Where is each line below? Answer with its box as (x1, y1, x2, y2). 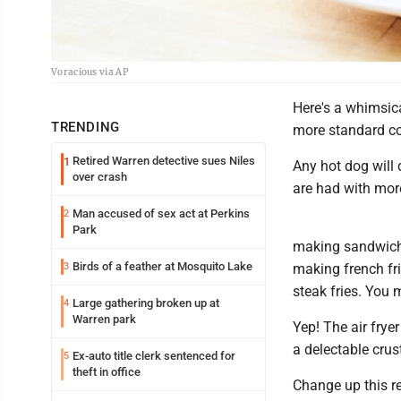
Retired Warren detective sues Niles (73, 153, 255, 167)
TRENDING (51, 118, 120, 135)
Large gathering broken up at (73, 295, 219, 310)
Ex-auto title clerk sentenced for (73, 348, 235, 363)
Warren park (73, 311, 136, 326)
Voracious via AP (51, 65, 128, 78)
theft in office (73, 364, 141, 379)
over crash (73, 169, 127, 183)
